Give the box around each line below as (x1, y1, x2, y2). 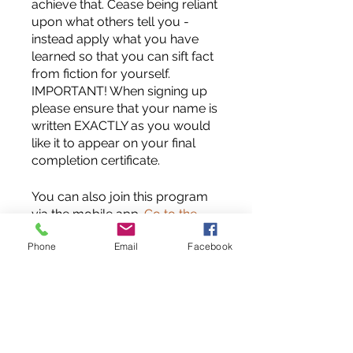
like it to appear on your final (32, 135, 195, 150)
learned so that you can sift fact (32, 48, 214, 64)
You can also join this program (32, 188, 208, 204)
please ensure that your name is (32, 100, 217, 116)
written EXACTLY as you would (32, 117, 210, 133)
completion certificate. (32, 152, 160, 168)
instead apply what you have (32, 31, 199, 46)
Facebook (188, 240, 232, 252)
